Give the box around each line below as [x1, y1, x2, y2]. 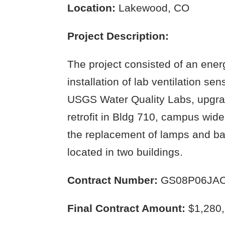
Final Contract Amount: [67, 202, 186, 214]
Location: [67, 2, 116, 14]
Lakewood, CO [116, 2, 190, 14]
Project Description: [67, 30, 169, 42]
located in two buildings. [67, 146, 183, 158]
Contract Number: [67, 174, 158, 186]
